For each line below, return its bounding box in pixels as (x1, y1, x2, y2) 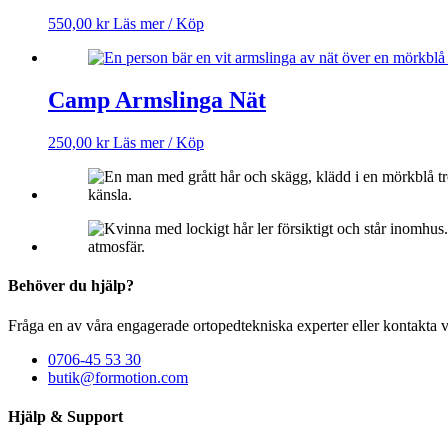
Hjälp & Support (8, 407, 123, 425)
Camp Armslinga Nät (48, 87, 266, 114)
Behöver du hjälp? (8, 277, 134, 295)
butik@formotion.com (48, 368, 188, 386)
